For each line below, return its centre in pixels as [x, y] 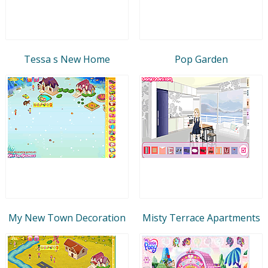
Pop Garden [201, 59]
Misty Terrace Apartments [201, 217]
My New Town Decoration [67, 217]
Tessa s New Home [67, 59]
